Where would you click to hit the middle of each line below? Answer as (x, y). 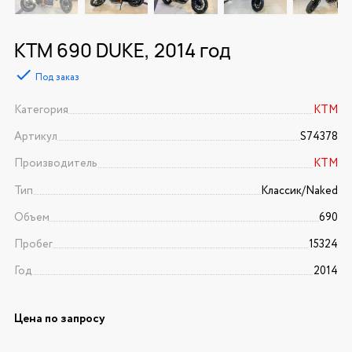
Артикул (35, 137)
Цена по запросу (59, 319)
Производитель (55, 164)
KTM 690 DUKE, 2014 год (122, 50)
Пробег (33, 245)
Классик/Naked (300, 191)
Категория (41, 110)
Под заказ (57, 78)
